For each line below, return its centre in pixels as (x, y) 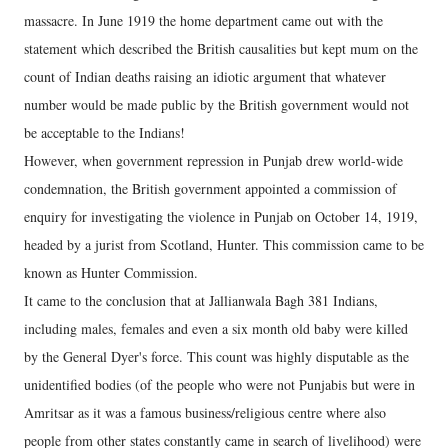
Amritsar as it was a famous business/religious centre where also (205, 413)
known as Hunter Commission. (111, 273)
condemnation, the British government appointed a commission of (210, 189)
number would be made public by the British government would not (216, 105)
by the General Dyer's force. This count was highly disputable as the (216, 357)
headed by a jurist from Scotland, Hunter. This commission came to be (224, 245)
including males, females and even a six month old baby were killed (216, 329)
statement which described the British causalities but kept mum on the (221, 49)
